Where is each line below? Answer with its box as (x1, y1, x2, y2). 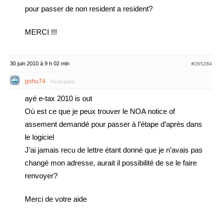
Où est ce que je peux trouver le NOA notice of (25, 107, 175, 115)
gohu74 (25, 78, 46, 85)
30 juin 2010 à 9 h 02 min (10, 60, 69, 66)
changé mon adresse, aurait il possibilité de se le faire (25, 159, 197, 167)
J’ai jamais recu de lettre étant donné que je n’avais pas (25, 146, 203, 154)
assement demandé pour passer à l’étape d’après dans (25, 120, 202, 128)
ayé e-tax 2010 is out (25, 94, 92, 103)
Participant (51, 79, 75, 84)
